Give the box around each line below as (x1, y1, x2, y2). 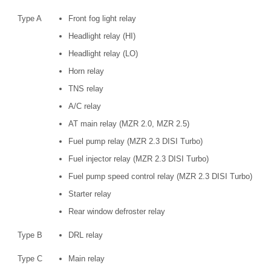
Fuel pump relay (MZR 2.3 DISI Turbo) (68, 137, 203, 146)
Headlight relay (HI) (68, 31, 135, 41)
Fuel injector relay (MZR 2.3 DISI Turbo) (68, 154, 209, 164)
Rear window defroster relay (68, 207, 165, 217)
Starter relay (68, 189, 111, 199)
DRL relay (68, 230, 103, 240)
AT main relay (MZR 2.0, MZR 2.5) (68, 119, 189, 129)
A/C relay (68, 102, 101, 111)
